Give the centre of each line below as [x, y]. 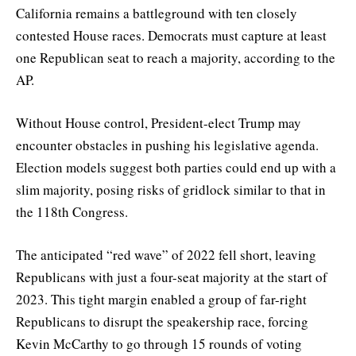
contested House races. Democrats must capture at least [171, 35]
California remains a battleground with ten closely [157, 13]
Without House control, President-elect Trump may [159, 123]
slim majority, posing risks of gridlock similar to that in [171, 190]
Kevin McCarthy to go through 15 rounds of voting [159, 344]
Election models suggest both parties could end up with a [176, 168]
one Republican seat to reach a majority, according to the [176, 57]
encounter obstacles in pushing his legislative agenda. [167, 145]
